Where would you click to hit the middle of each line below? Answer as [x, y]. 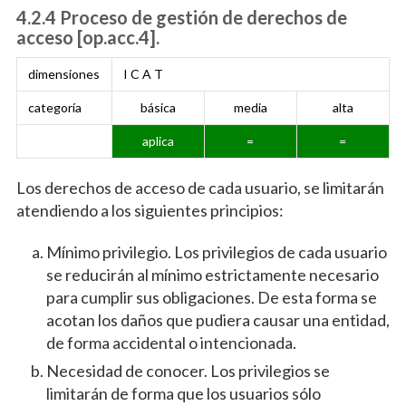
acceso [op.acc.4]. [87, 38]
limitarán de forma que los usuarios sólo [183, 394]
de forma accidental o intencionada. [171, 343]
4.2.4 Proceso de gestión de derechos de [181, 18]
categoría [54, 108]
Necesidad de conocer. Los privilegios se [188, 371]
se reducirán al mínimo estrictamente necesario [212, 275]
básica [158, 108]
